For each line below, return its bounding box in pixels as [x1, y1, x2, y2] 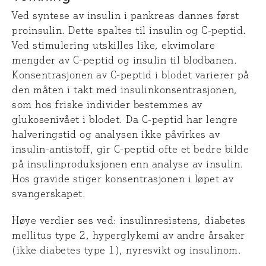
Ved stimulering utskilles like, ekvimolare [12, 39, 216, 51]
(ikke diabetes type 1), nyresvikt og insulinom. [12, 244, 242, 256]
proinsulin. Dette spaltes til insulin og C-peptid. [12, 24, 246, 36]
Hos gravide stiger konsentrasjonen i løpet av [12, 173, 234, 185]
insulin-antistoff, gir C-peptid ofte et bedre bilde [12, 143, 249, 155]
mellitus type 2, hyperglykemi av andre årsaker [12, 229, 245, 241]
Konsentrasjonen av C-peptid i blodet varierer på [12, 69, 249, 81]
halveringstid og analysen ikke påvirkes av [12, 128, 220, 140]
